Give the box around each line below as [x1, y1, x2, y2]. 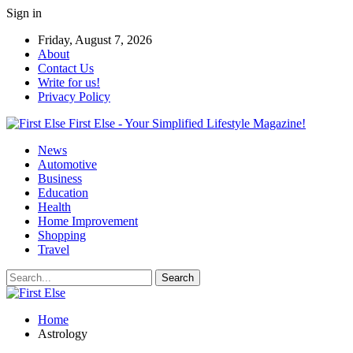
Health [38, 200, 71, 214]
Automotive [38, 158, 97, 171]
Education [38, 186, 88, 199]
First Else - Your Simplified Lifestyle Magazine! [69, 117, 306, 130]
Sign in [6, 6, 42, 20]
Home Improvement [38, 214, 138, 228]
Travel [38, 243, 69, 256]
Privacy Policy [38, 90, 110, 103]
